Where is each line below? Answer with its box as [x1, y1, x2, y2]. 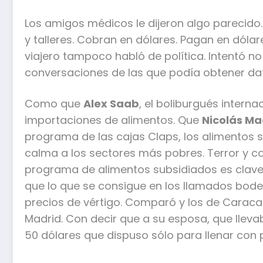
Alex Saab [83, 96, 139, 112]
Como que [25, 96, 83, 112]
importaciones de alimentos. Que [25, 113, 202, 128]
